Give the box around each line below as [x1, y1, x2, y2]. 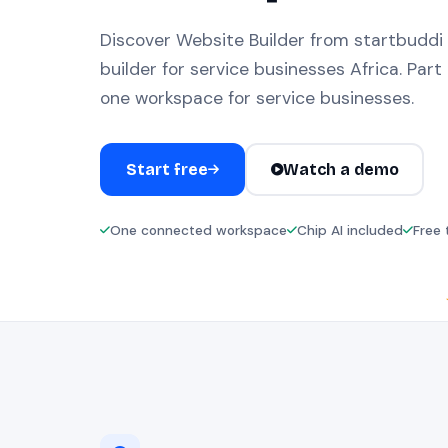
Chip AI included [297, 222, 403, 239]
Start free [126, 160, 208, 179]
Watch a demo [282, 160, 399, 179]
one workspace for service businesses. [100, 87, 414, 109]
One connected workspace [110, 222, 287, 239]
